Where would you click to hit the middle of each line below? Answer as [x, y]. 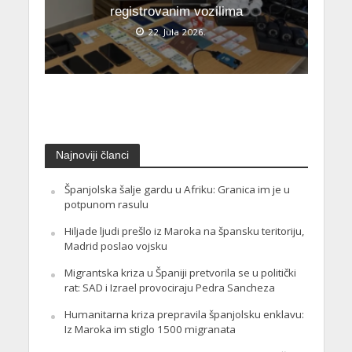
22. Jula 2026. [176, 32]
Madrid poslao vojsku [115, 246]
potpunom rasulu [106, 204]
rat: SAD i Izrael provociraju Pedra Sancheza [169, 287]
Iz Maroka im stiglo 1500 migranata [150, 329]
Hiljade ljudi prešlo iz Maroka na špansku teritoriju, [184, 231]
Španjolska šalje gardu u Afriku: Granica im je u [177, 189]
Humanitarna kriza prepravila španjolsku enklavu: [184, 314]
